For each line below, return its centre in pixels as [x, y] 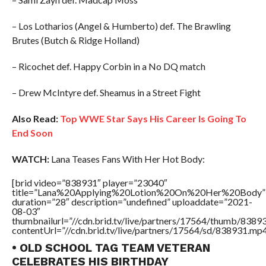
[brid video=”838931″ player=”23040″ [89, 183]
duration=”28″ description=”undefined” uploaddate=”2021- [132, 202]
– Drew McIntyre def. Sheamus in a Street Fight [106, 92]
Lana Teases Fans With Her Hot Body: [127, 159]
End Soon [32, 133]
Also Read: [35, 118]
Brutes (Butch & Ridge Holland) [75, 40]
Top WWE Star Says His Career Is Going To [153, 118]
